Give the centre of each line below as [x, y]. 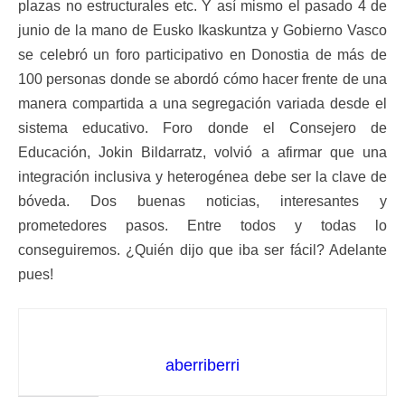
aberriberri [202, 366]
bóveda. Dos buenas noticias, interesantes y [202, 202]
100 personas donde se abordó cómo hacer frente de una [202, 80]
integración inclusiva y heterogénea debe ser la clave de [202, 177]
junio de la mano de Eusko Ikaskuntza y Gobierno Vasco [202, 31]
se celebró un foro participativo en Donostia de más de [202, 55]
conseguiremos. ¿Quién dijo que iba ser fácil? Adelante [202, 250]
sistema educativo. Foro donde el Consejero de [202, 128]
